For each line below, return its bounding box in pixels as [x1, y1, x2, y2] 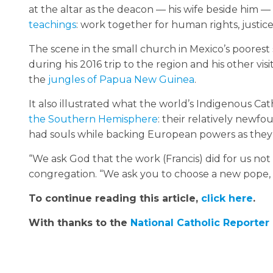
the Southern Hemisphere [29, 113, 158, 125]
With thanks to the [29, 216, 130, 229]
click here [201, 192, 253, 204]
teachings [29, 18, 76, 30]
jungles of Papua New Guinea [48, 73, 194, 85]
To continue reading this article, [29, 192, 201, 204]
